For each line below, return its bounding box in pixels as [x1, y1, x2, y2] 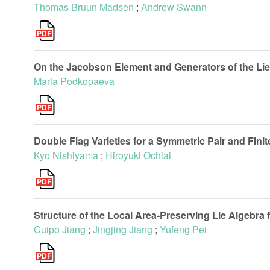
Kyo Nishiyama [34, 148, 98, 162]
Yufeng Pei [160, 222, 207, 236]
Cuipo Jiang [34, 222, 86, 236]
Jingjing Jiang [93, 222, 152, 236]
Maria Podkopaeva [34, 74, 115, 88]
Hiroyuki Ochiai [105, 148, 171, 162]
